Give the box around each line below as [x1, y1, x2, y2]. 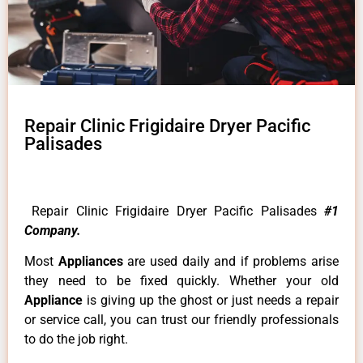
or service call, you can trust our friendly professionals [24, 312, 339, 328]
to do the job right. [24, 331, 128, 348]
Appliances [58, 254, 128, 270]
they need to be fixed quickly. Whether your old [24, 273, 339, 289]
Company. [24, 222, 81, 238]
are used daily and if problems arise [127, 254, 339, 270]
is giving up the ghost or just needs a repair [87, 293, 339, 309]
